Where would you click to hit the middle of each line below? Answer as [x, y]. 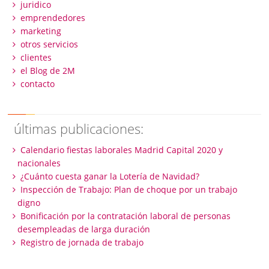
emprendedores [53, 18]
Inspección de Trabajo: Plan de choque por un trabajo [128, 190]
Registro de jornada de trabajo [82, 243]
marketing [41, 31]
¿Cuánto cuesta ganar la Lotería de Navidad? [110, 177]
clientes [36, 58]
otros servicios [49, 44]
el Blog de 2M [47, 71]
